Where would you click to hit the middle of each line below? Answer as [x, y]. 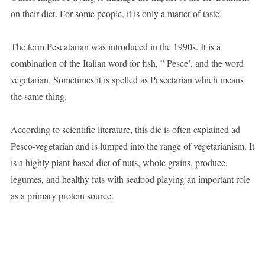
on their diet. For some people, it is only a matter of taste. [116, 14]
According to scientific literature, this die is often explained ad [125, 130]
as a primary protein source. [62, 196]
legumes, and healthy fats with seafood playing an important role [130, 179]
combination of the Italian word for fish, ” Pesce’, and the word [127, 63]
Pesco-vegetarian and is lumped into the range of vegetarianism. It [132, 146]
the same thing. [38, 96]
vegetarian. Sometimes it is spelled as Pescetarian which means [127, 80]
